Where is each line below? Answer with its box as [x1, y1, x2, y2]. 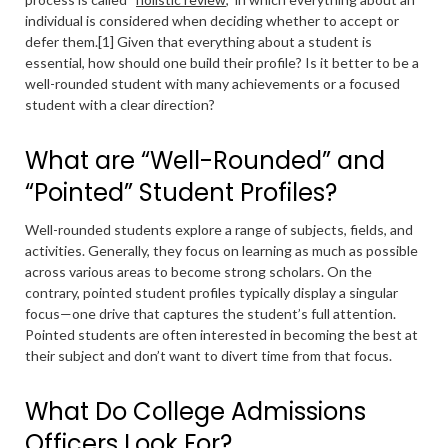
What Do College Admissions [25, 395, 366, 428]
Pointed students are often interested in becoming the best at [25, 326, 418, 343]
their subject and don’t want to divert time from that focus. [25, 347, 395, 364]
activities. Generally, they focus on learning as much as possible [25, 242, 418, 259]
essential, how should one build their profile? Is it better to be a [25, 54, 419, 71]
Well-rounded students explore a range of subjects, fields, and [25, 221, 413, 238]
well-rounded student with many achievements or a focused [25, 75, 400, 92]
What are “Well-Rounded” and [25, 144, 385, 177]
